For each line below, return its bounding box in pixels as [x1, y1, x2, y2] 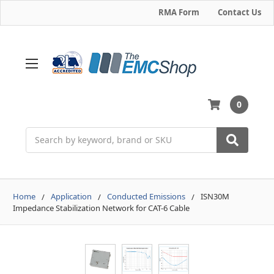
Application [51, 190, 92, 202]
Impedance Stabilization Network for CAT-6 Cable [13, 202, 190, 213]
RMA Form [158, 7, 199, 18]
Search [26, 127, 54, 139]
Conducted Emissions [107, 190, 185, 202]
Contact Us [218, 7, 261, 18]
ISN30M [201, 190, 229, 202]
